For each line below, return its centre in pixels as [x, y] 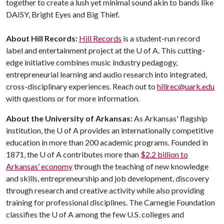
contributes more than [101, 154]
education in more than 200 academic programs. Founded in [107, 142]
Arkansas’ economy [39, 166]
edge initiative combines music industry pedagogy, [92, 62]
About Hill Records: [42, 38]
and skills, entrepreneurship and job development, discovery [107, 178]
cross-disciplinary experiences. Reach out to [81, 86]
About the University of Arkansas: [69, 118]
